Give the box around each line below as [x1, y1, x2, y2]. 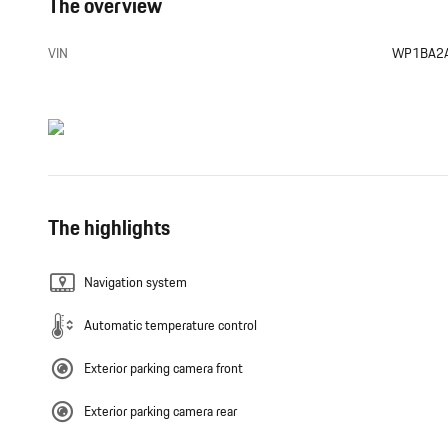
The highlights [48, 212, 170, 244]
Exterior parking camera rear [84, 401, 237, 422]
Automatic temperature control [84, 315, 257, 336]
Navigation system [84, 272, 187, 293]
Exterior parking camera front [84, 358, 243, 379]
